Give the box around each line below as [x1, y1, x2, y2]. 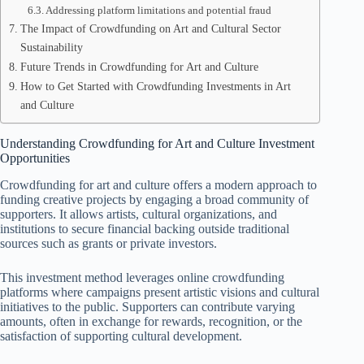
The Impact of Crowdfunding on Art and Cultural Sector [19, 22, 281, 35]
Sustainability [19, 41, 83, 54]
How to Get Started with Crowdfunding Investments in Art [19, 80, 291, 93]
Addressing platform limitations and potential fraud [45, 4, 272, 16]
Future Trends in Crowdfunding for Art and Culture [19, 60, 258, 73]
